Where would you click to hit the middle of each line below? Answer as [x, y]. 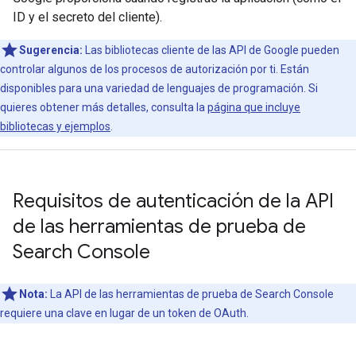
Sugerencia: [51, 50]
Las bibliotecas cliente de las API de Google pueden [211, 50]
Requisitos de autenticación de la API [173, 201]
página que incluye [254, 107]
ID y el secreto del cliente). [87, 17]
